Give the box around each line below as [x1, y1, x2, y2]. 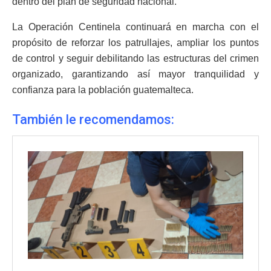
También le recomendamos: [12, 112, 177, 128]
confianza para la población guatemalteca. [12, 84, 194, 95]
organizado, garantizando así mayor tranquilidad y [12, 68, 259, 79]
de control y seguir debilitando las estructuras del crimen [12, 53, 259, 64]
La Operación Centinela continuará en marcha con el [12, 21, 259, 32]
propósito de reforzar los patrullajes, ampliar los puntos [12, 37, 259, 48]
